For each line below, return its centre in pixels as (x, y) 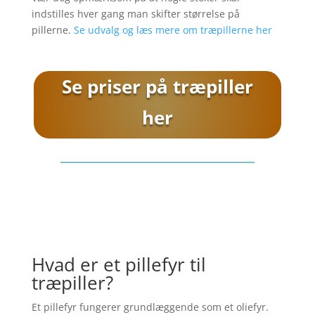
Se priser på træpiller (157, 86)
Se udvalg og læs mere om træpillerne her (173, 30)
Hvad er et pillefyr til (118, 264)
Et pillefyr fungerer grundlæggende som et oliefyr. (150, 307)
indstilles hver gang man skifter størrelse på (135, 13)
